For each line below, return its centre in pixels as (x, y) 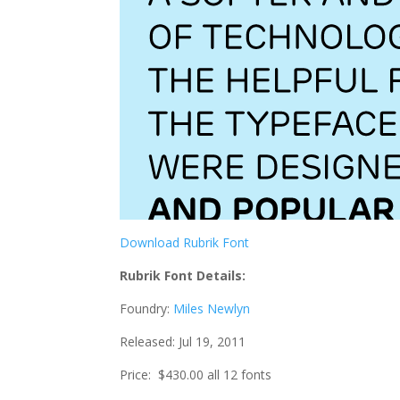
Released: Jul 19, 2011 (183, 342)
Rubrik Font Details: (183, 275)
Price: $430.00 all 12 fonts (196, 375)
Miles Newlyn (212, 308)
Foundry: (147, 308)
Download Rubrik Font (185, 242)
